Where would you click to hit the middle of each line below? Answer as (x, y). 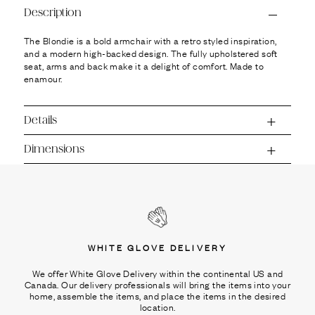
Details (40, 120)
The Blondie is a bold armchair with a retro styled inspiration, (150, 40)
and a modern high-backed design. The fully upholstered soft (151, 53)
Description (53, 13)
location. (157, 307)
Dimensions (54, 149)
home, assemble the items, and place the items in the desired (157, 295)
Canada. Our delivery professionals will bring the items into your (157, 284)
